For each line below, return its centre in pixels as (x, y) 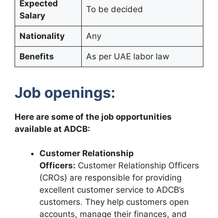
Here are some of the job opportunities (93, 117)
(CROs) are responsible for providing (110, 178)
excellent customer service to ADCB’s (112, 190)
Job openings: (65, 92)
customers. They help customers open (114, 202)
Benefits (36, 57)
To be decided (114, 9)
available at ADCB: (52, 129)
